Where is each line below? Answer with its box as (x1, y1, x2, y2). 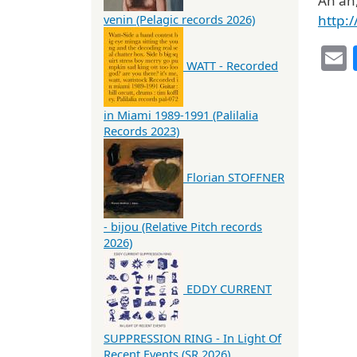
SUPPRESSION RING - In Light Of (104, 330, 281, 347)
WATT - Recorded (186, 57, 278, 74)
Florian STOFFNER (186, 169, 284, 186)
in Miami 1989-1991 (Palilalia (104, 107, 258, 124)
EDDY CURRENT (186, 280, 272, 297)
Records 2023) (104, 123, 179, 139)
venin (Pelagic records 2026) (104, 11, 255, 28)
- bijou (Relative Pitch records (104, 218, 262, 235)
